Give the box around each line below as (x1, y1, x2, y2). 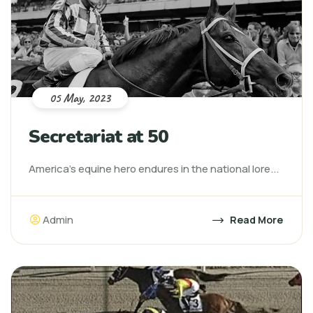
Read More (228, 213, 283, 226)
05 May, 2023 (50, 90, 110, 105)
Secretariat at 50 (29, 124, 169, 149)
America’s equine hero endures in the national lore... (29, 161, 279, 176)
